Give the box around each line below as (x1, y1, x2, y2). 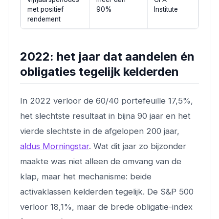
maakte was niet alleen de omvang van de (20, 156, 181, 166)
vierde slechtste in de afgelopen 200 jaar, (20, 126, 179, 136)
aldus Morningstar (20, 141, 89, 151)
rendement (27, 15, 61, 23)
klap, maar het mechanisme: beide (20, 171, 152, 181)
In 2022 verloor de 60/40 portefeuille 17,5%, (20, 95, 193, 106)
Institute (153, 5, 178, 13)
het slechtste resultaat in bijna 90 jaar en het (20, 110, 191, 121)
